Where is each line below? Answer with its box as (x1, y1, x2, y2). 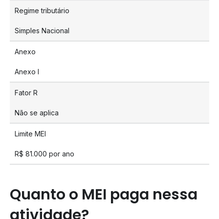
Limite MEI (15, 130, 46, 138)
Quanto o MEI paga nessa (10, 184, 197, 205)
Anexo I (15, 67, 39, 76)
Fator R (15, 88, 38, 97)
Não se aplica (15, 109, 59, 117)
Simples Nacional (15, 26, 69, 35)
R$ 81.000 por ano (15, 150, 74, 158)
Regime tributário (15, 6, 69, 15)
